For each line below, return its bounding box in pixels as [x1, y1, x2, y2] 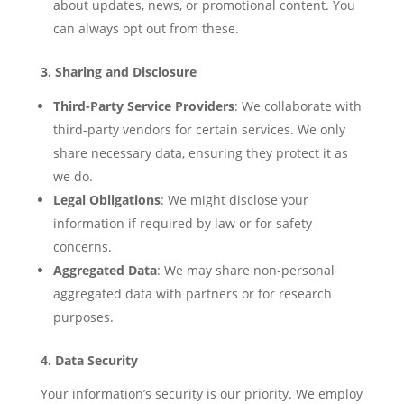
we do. [52, 168, 93, 185]
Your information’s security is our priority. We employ [40, 385, 363, 402]
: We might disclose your [160, 191, 308, 208]
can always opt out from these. [52, 20, 239, 37]
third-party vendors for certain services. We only [52, 121, 345, 138]
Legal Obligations [52, 191, 161, 208]
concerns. [52, 238, 112, 255]
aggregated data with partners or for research [52, 285, 332, 302]
